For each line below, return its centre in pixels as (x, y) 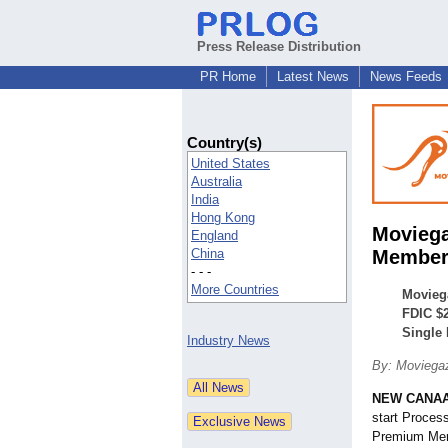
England (214, 236)
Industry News (228, 341)
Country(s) (224, 143)
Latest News (313, 76)
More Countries (235, 290)
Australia (216, 182)
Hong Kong (223, 218)
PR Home (228, 76)
